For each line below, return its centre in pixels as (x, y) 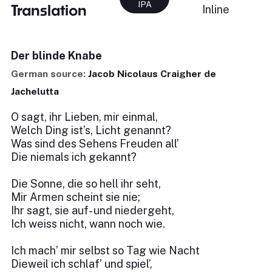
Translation (49, 10)
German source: (49, 74)
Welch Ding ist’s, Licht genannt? (91, 130)
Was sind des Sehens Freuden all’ (95, 144)
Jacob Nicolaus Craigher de (152, 74)
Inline (216, 9)
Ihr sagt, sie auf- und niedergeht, (93, 210)
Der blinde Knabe (56, 56)
